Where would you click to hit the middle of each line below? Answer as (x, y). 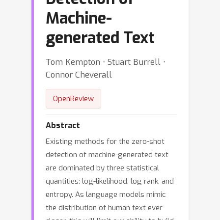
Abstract (63, 125)
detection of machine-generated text (107, 155)
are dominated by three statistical (102, 168)
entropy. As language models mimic (106, 194)
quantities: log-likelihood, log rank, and (110, 181)
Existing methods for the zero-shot (105, 141)
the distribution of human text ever (104, 208)
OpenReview (73, 99)
